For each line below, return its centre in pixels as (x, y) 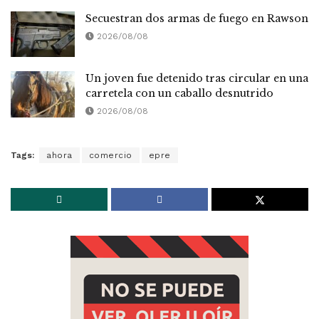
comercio (110, 155)
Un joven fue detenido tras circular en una (197, 79)
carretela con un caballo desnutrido (179, 94)
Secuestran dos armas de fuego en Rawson (197, 19)
